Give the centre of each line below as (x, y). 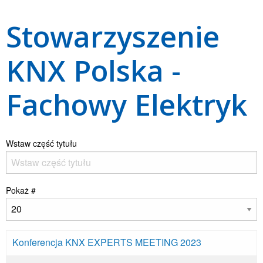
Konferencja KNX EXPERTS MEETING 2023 (107, 242)
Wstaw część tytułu (43, 143)
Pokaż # (21, 190)
